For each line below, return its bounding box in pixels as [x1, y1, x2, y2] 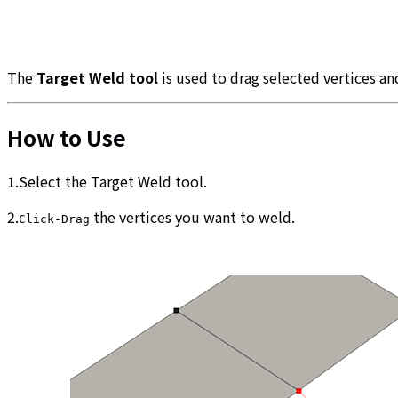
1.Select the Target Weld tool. [7, 170, 207, 192]
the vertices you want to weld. [90, 205, 295, 227]
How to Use [7, 121, 126, 153]
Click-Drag [19, 211, 90, 226]
